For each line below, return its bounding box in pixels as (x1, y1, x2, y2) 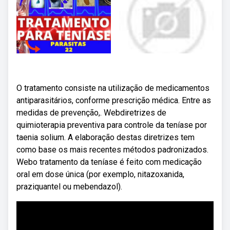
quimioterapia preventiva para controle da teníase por (16, 120, 207, 130)
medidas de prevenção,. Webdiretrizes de (16, 108, 166, 118)
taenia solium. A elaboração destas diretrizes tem (16, 132, 195, 142)
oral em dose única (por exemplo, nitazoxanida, (16, 169, 184, 179)
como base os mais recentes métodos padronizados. (16, 145, 208, 155)
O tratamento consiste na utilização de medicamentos (16, 83, 209, 93)
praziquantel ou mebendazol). (16, 182, 122, 191)
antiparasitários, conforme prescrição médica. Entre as (16, 95, 211, 105)
